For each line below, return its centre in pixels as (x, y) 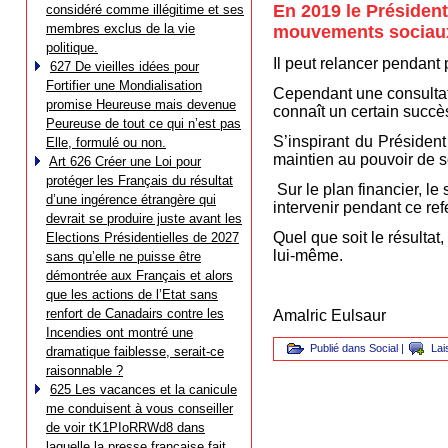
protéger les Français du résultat (139, 180)
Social (383, 348)
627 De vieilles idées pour (124, 66)
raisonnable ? (84, 370)
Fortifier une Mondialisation (124, 85)
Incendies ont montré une (119, 332)
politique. (72, 47)
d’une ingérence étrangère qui (131, 199)
